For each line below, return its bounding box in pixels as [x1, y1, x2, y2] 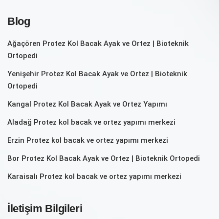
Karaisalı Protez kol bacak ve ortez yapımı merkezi [7, 172, 181, 181]
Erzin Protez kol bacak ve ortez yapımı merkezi [7, 135, 168, 145]
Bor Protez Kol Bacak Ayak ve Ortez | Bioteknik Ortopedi [7, 153, 200, 163]
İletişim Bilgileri [7, 202, 83, 215]
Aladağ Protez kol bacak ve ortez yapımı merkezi [7, 117, 175, 127]
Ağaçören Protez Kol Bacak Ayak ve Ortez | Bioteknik [7, 39, 189, 48]
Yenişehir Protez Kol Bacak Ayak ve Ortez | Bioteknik [7, 69, 187, 78]
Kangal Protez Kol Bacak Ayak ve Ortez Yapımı [7, 99, 167, 109]
